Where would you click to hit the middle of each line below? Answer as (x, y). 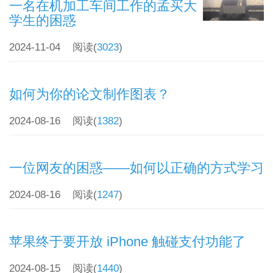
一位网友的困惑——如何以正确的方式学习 (136, 168)
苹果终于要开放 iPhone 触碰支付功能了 (127, 242)
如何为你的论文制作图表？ (90, 94)
